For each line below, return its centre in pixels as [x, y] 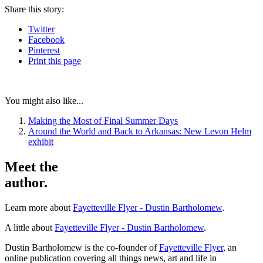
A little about [30, 227]
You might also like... [44, 101]
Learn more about [39, 207]
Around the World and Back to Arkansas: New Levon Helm [140, 131]
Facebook [46, 40]
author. [26, 182]
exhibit [41, 142]
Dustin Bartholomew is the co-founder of [82, 247]
